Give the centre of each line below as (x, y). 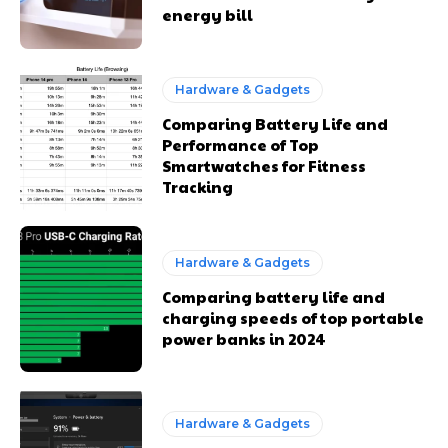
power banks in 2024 (244, 338)
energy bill (208, 14)
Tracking (198, 187)
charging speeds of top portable (293, 317)
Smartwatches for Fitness (264, 166)
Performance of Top (241, 145)
